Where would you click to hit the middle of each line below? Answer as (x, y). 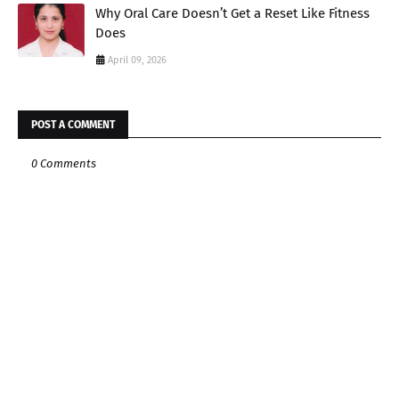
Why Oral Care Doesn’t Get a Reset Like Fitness (232, 13)
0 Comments (64, 163)
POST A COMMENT (73, 124)
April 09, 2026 (137, 60)
